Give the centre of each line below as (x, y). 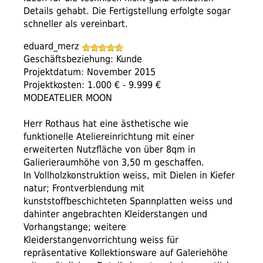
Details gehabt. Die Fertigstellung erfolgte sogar (127, 11)
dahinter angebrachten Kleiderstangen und (115, 214)
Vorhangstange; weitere (75, 227)
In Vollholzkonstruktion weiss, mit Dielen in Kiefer (129, 176)
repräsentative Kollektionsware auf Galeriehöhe (126, 253)
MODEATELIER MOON (68, 98)
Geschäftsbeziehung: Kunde (83, 59)
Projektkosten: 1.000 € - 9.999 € (92, 85)
